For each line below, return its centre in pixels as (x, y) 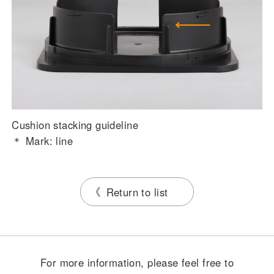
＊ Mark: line (43, 140)
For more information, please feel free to (137, 262)
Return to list (137, 192)
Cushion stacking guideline (75, 124)
